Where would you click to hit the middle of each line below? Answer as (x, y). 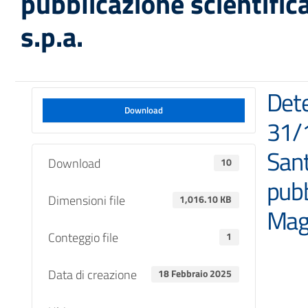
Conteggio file (83, 237)
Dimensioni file (86, 200)
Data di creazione (92, 274)
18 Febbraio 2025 (195, 274)
